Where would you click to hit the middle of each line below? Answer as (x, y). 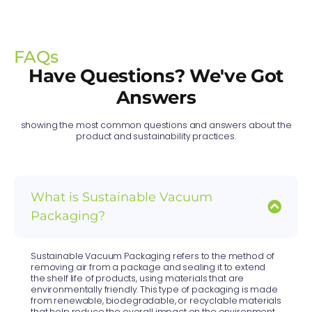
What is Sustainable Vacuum (122, 197)
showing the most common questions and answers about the (156, 125)
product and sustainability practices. (156, 136)
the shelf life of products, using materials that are (138, 279)
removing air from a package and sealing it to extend (148, 267)
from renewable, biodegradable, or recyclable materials (156, 301)
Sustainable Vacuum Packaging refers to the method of (153, 256)
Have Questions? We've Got (156, 76)
